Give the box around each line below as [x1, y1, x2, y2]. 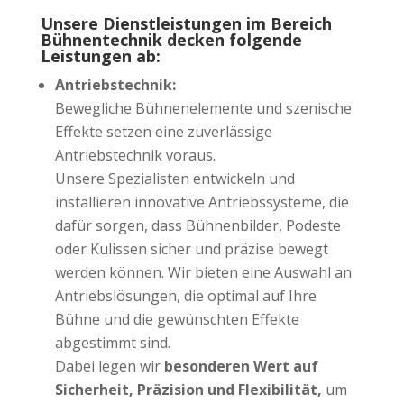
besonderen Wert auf [160, 356, 318, 377]
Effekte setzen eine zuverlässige [54, 122, 272, 142]
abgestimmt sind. [54, 333, 170, 353]
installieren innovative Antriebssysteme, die [54, 192, 349, 213]
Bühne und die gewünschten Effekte [54, 309, 299, 330]
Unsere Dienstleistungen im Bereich [40, 13, 332, 35]
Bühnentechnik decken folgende [40, 29, 302, 51]
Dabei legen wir [54, 356, 161, 377]
